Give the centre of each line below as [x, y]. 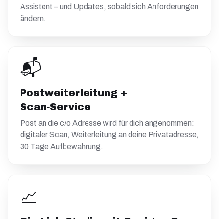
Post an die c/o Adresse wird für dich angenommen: [107, 123]
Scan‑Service [55, 107]
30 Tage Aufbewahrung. [62, 146]
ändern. [33, 18]
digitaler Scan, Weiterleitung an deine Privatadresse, [109, 135]
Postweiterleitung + [74, 93]
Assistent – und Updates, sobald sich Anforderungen [109, 7]
